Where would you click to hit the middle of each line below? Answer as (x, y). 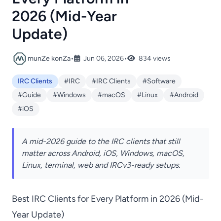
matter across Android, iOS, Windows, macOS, (103, 153)
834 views (154, 58)
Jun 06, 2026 (103, 58)
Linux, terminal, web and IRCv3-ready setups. (101, 165)
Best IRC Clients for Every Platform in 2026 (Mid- (108, 199)
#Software (159, 81)
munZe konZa (49, 58)
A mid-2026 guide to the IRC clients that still (101, 141)
